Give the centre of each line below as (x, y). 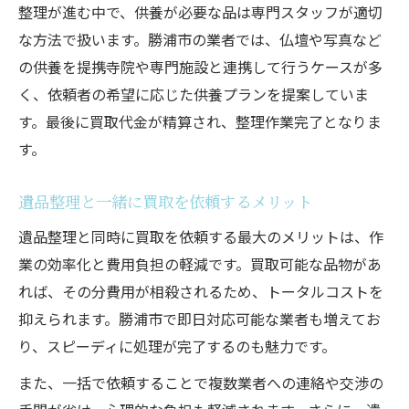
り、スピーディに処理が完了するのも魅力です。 (177, 346)
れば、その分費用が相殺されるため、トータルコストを (201, 291)
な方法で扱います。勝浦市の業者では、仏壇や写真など (200, 39)
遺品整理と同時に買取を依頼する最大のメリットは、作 (201, 236)
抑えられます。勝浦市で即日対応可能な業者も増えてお (199, 318)
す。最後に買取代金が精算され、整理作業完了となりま (200, 121)
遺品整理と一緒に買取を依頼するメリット (165, 201)
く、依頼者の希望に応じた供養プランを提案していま (194, 94)
